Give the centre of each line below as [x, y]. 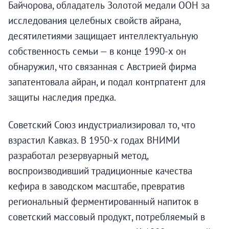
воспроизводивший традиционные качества [100, 171]
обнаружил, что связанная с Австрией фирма [102, 67]
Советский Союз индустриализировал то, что [102, 125]
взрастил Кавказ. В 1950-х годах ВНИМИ [94, 140]
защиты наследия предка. [62, 97]
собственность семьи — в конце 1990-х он [97, 51]
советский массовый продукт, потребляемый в [107, 217]
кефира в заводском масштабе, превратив [96, 186]
